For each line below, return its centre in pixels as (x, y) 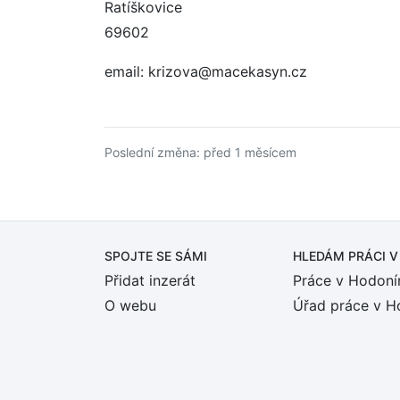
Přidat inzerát (150, 280)
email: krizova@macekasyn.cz (206, 71)
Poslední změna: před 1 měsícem (200, 152)
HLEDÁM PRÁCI (341, 256)
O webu (130, 305)
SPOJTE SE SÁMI (156, 256)
